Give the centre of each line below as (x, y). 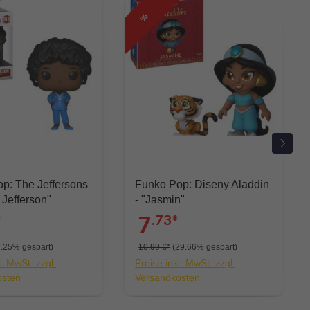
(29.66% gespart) (205, 247)
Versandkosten (168, 278)
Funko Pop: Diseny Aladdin (202, 185)
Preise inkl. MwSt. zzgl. (185, 263)
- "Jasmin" (163, 200)
